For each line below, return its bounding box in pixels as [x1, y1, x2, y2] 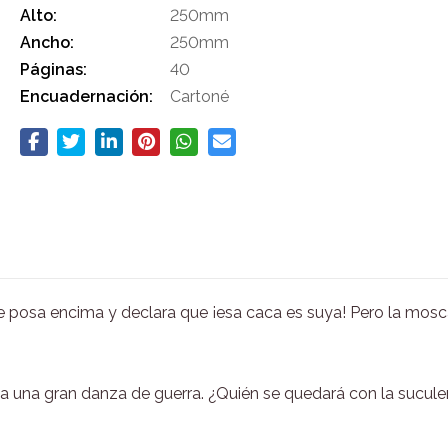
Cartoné [169, 87, 229, 106]
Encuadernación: [19, 87, 153, 106]
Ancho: [19, 33, 74, 52]
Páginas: [19, 60, 87, 79]
